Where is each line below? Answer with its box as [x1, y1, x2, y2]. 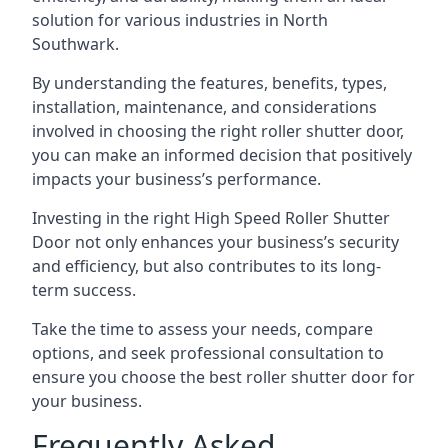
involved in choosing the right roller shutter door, [32, 120, 404, 142]
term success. [32, 279, 136, 301]
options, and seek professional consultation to [32, 342, 384, 364]
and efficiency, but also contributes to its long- [32, 255, 381, 277]
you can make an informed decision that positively [32, 144, 412, 166]
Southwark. [32, 33, 119, 55]
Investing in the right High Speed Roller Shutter [32, 207, 390, 229]
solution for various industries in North [32, 9, 328, 31]
